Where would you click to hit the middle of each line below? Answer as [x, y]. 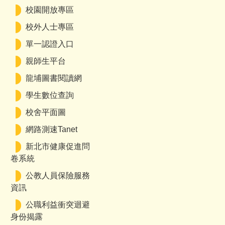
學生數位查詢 [50, 95]
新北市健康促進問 [58, 146]
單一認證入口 [50, 44]
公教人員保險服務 [58, 176]
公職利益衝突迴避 [58, 205]
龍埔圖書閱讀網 [54, 78]
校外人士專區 [50, 27]
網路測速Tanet [51, 129]
